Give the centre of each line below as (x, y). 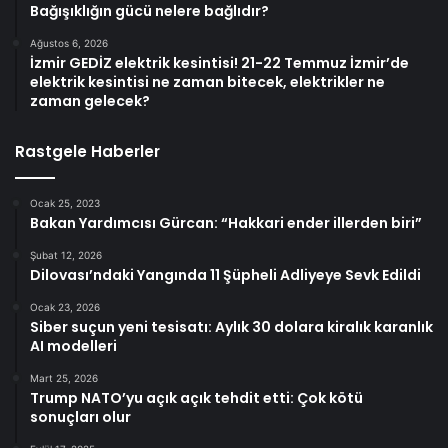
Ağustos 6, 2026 (69, 42)
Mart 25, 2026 (64, 377)
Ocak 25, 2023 (65, 202)
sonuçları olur (80, 416)
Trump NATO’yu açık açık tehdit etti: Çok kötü (196, 397)
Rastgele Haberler (87, 151)
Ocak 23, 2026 (65, 306)
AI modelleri (73, 345)
